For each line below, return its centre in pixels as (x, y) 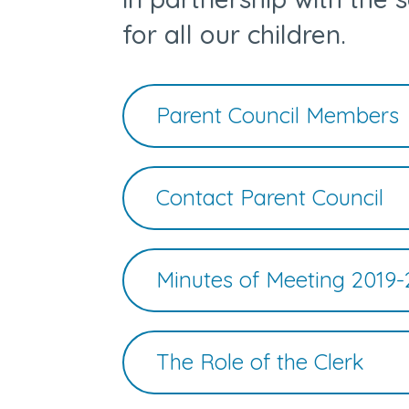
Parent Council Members (278, 115)
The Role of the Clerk (261, 362)
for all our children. (238, 34)
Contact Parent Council (270, 197)
